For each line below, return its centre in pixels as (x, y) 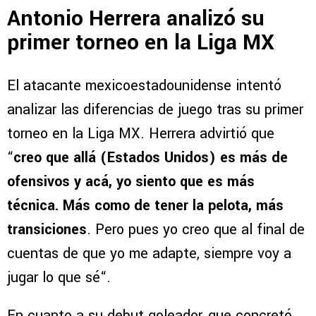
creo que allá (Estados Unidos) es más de (151, 158)
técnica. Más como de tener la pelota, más (145, 206)
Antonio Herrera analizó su (136, 18)
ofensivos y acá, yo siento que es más (131, 182)
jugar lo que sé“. (59, 278)
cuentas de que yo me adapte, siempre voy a (149, 254)
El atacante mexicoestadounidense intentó (144, 86)
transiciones (47, 230)
